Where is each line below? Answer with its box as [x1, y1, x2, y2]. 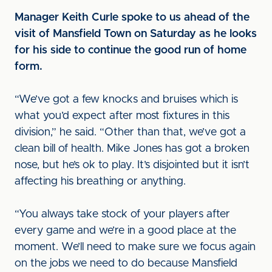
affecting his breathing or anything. [15, 176, 186, 187]
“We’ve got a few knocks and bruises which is [15, 94, 238, 105]
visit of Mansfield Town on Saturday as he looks [15, 29, 257, 39]
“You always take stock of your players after [15, 209, 230, 220]
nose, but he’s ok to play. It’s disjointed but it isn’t [15, 160, 250, 171]
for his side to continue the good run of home [15, 45, 246, 56]
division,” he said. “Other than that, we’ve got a [15, 127, 246, 138]
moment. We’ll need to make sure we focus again [15, 242, 256, 253]
